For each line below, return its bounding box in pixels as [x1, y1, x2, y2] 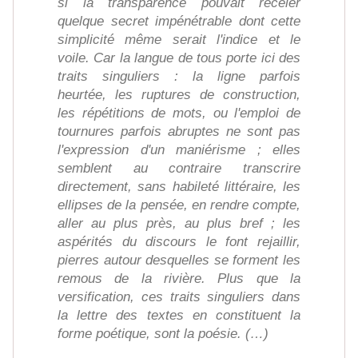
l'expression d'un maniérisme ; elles [58, 142, 300, 158]
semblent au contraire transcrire [58, 161, 300, 177]
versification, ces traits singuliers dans [58, 289, 300, 305]
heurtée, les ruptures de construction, [58, 87, 300, 103]
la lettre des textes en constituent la [58, 308, 300, 324]
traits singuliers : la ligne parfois [58, 69, 300, 85]
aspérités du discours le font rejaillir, [58, 234, 300, 250]
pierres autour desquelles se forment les [58, 253, 300, 268]
